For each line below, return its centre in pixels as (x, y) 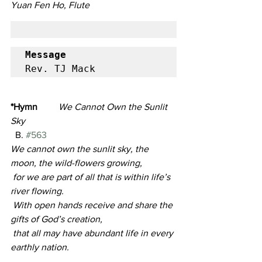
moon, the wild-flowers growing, (76, 163)
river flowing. (37, 191)
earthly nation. (40, 247)
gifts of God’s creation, (56, 219)
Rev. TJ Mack (60, 69)
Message (46, 55)
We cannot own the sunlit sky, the (81, 149)
